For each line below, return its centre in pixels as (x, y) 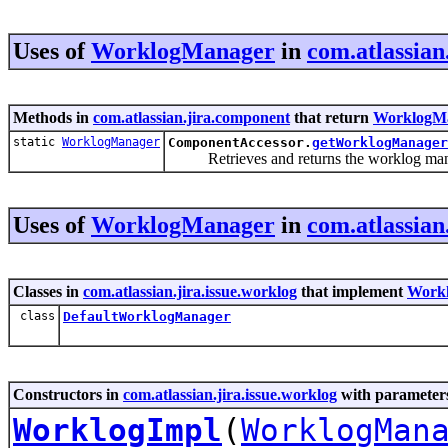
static (37, 141)
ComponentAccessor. (240, 142)
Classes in (48, 291)
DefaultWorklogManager (147, 316)
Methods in (53, 117)
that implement (352, 291)
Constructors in (68, 394)
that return (331, 117)
